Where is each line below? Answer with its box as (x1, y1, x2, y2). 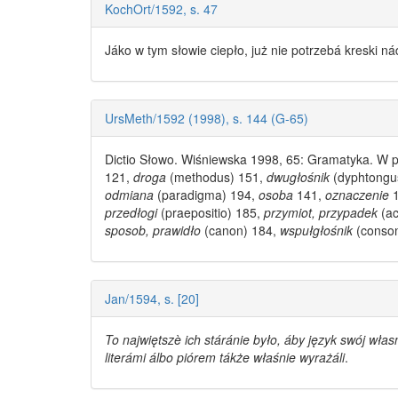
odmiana (105, 186, 154, 204)
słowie (171, 41, 207, 60)
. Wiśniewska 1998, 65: (174, 150, 307, 169)
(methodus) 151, (166, 168, 267, 187)
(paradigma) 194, (154, 186, 259, 204)
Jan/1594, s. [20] (105, 290, 199, 308)
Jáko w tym (105, 41, 171, 60)
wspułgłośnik (280, 221, 353, 240)
